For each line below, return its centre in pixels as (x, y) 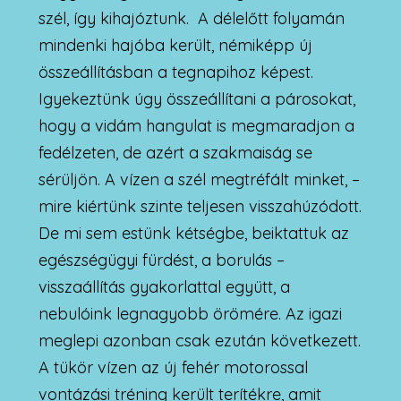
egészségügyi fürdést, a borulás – (161, 260)
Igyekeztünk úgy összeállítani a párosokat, (196, 98)
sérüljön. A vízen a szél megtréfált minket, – (199, 179)
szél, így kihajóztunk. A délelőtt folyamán (191, 18)
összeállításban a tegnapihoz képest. (175, 72)
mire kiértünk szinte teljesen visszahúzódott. (200, 206)
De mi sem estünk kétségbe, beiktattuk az (193, 233)
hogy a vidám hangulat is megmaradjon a (196, 125)
